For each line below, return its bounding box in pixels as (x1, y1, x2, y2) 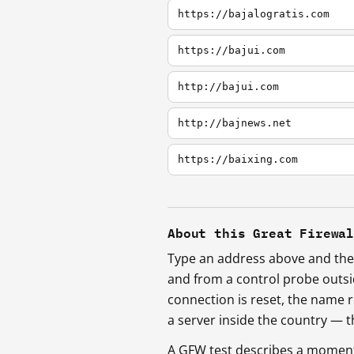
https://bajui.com (178, 44, 285, 57)
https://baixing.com (178, 153, 298, 166)
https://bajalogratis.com (178, 8, 330, 21)
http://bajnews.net (178, 117, 292, 130)
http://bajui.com (178, 81, 279, 93)
